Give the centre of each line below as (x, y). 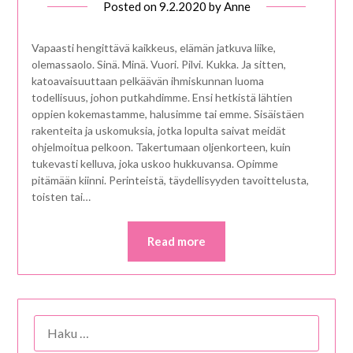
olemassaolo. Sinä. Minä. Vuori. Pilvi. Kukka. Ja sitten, (158, 65)
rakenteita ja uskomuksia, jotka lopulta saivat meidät (158, 131)
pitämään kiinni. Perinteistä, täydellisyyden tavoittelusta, (170, 180)
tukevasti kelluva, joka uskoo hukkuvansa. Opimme (154, 164)
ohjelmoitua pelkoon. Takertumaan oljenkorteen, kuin (161, 147)
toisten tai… (61, 197)
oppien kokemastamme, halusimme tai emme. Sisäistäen (167, 114)
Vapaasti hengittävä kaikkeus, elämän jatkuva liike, (153, 48)
